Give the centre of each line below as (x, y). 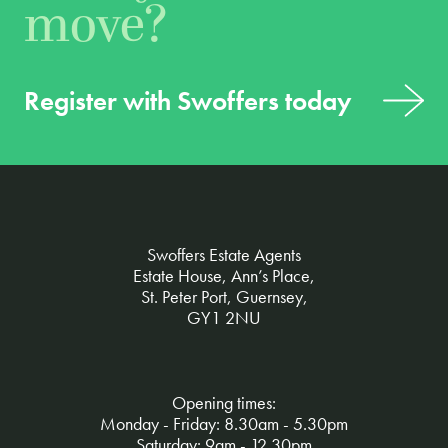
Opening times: (224, 403)
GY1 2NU (224, 318)
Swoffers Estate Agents (224, 255)
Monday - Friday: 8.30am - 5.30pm (224, 424)
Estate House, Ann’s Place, (224, 276)
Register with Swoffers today (188, 101)
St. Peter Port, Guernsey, (224, 297)
